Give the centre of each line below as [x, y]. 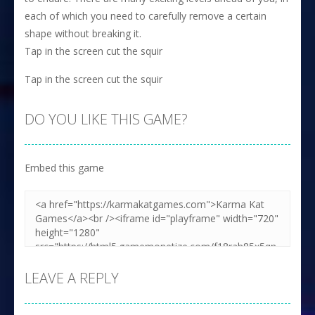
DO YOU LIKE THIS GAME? [106, 119]
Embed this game [64, 168]
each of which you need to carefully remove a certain [146, 16]
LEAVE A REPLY [72, 278]
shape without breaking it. [83, 33]
